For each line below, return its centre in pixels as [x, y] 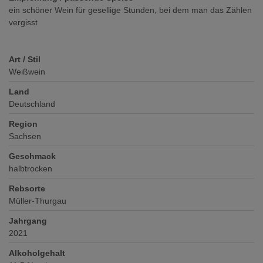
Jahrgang [28, 220]
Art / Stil [25, 59]
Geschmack [32, 156]
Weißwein [27, 71]
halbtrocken [31, 168]
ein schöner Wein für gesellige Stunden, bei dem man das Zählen [130, 10]
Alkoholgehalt [37, 253]
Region [23, 124]
